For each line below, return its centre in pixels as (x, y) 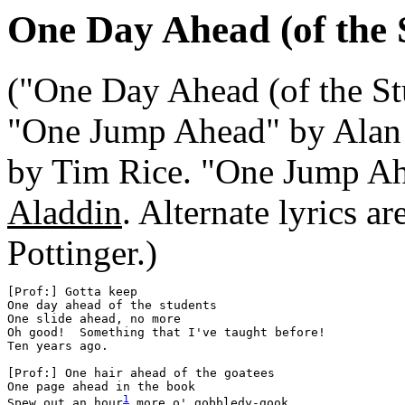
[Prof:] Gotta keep (72, 291)
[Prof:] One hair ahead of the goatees (141, 372)
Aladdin (65, 212)
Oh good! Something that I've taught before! (166, 332)
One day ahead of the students (112, 305)
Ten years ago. (58, 345)
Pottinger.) (82, 252)
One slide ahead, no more (94, 318)
